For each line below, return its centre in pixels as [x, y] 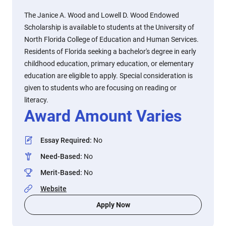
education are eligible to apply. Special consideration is [108, 76]
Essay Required [65, 140]
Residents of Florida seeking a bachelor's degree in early [110, 51]
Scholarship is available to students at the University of [109, 27]
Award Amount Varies [103, 116]
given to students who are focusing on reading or [100, 88]
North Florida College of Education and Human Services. [111, 39]
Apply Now [113, 205]
